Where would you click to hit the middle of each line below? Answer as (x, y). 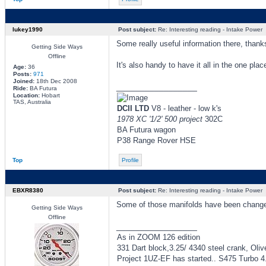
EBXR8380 (28, 190)
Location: (26, 95)
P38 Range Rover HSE (156, 140)
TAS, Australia (32, 102)
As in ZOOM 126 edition (158, 237)
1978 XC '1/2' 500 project (159, 119)
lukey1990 (27, 29)
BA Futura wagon (146, 130)
